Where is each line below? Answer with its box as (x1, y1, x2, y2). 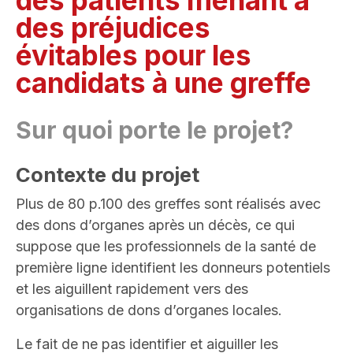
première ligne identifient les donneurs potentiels (16, 259, 330, 277)
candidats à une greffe (16, 66, 311, 100)
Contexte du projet (16, 162, 199, 188)
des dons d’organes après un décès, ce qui (16, 217, 295, 234)
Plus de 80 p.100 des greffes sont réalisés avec (16, 195, 321, 213)
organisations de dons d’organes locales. (16, 302, 282, 319)
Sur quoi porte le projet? (16, 116, 293, 145)
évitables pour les (16, 39, 251, 72)
